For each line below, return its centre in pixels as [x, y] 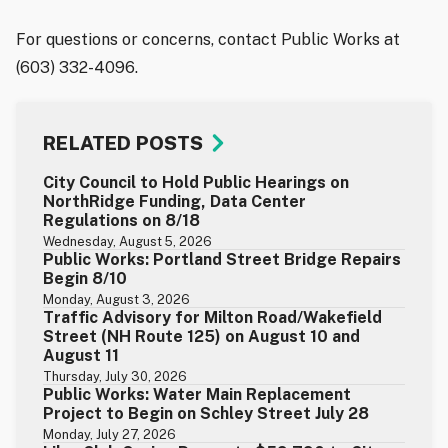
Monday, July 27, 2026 [110, 434]
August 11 [81, 355]
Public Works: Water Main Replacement [197, 394]
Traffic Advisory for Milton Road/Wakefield [213, 317]
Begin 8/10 [85, 278]
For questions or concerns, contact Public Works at [208, 39]
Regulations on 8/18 [122, 220]
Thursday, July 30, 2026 [115, 376]
